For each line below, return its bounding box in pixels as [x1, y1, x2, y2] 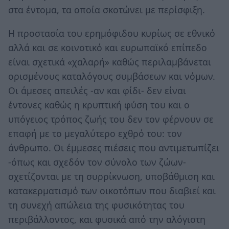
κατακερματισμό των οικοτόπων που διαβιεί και [8, 184, 216, 197]
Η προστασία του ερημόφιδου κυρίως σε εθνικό [8, 27, 215, 39]
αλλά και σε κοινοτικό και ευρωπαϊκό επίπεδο [8, 41, 207, 54]
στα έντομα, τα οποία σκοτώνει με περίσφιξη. [8, 4, 205, 16]
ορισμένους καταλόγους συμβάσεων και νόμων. [8, 70, 215, 82]
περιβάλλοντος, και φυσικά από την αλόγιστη [8, 213, 205, 225]
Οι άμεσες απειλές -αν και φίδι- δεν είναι [8, 84, 186, 97]
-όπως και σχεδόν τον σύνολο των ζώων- [8, 155, 186, 168]
